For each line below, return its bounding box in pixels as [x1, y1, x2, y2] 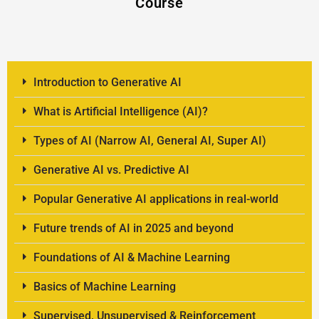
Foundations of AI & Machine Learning [33, 251, 230, 265]
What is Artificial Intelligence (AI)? [33, 105, 208, 119]
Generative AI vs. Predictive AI [33, 163, 189, 177]
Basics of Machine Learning [33, 280, 176, 294]
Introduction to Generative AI [33, 75, 182, 90]
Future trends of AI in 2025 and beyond [33, 221, 234, 236]
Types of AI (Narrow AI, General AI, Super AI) [33, 134, 266, 148]
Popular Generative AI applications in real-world [33, 192, 278, 206]
